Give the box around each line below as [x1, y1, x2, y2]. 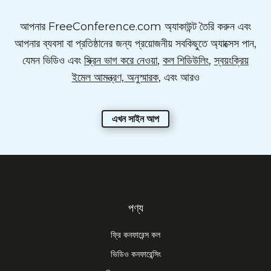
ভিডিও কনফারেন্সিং [110, 249, 161, 260]
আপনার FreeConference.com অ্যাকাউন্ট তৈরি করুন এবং [20, 20, 251, 33]
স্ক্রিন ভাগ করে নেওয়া [84, 54, 157, 67]
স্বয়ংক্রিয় [214, 54, 249, 67]
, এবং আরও [158, 71, 200, 84]
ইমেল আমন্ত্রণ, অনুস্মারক [71, 71, 158, 84]
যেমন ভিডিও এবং [22, 54, 84, 67]
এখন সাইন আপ [112, 113, 159, 125]
